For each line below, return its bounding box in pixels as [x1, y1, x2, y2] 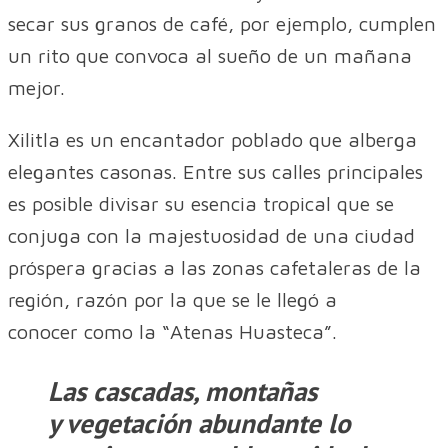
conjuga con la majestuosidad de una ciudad [8, 224, 415, 248]
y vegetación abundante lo [48, 406, 350, 441]
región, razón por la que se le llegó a [8, 288, 337, 312]
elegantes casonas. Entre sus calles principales [8, 160, 423, 184]
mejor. [8, 76, 65, 100]
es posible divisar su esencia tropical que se [8, 192, 394, 216]
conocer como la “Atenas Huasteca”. [8, 320, 337, 344]
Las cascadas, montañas [48, 374, 317, 409]
